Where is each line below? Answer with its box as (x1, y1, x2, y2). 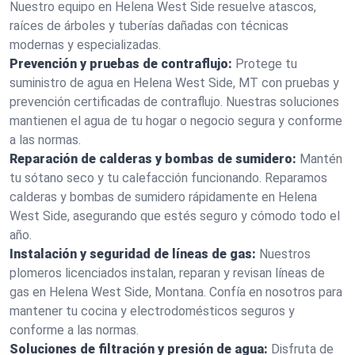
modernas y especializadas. (10, 37, 161, 52)
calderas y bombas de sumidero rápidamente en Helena (10, 189, 317, 204)
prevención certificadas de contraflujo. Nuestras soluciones (10, 94, 339, 109)
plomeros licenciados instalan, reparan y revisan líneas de (10, 265, 325, 281)
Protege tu (235, 56, 297, 71)
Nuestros (259, 246, 311, 261)
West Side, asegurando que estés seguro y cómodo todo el (10, 208, 340, 223)
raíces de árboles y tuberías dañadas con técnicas (10, 18, 288, 33)
